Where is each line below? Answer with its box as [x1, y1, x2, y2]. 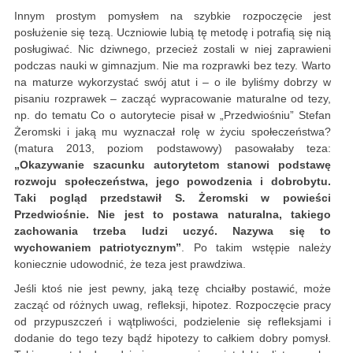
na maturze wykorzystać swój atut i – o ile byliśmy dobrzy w [14, 76, 331, 89]
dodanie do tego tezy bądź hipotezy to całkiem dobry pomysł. [14, 332, 331, 345]
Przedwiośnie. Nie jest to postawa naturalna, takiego [14, 208, 331, 221]
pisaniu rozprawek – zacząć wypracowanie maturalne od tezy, [14, 92, 331, 106]
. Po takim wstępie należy [181, 241, 332, 255]
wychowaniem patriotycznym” [14, 241, 182, 255]
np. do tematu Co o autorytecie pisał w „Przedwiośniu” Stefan [14, 109, 331, 122]
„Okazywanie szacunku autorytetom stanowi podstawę [14, 158, 331, 172]
